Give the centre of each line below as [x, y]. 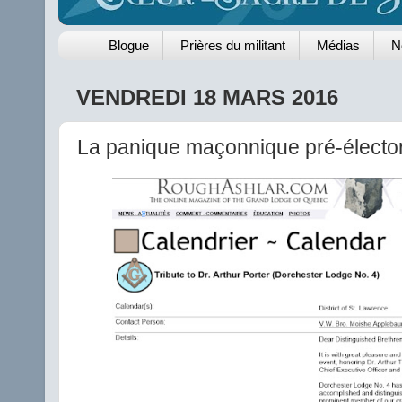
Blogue [129, 46]
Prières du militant [233, 46]
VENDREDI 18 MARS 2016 [207, 97]
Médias [339, 46]
